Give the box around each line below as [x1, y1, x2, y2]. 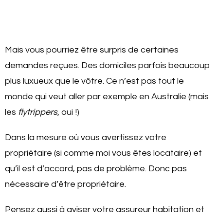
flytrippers [18, 107, 57, 117]
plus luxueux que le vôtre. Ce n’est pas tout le [5, 76, 184, 86]
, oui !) [57, 107, 79, 117]
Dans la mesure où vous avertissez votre [5, 132, 166, 142]
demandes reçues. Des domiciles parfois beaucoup [5, 60, 210, 70]
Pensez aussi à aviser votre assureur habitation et [5, 204, 204, 214]
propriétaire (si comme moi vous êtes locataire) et [5, 148, 202, 158]
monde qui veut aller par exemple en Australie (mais [5, 91, 209, 101]
